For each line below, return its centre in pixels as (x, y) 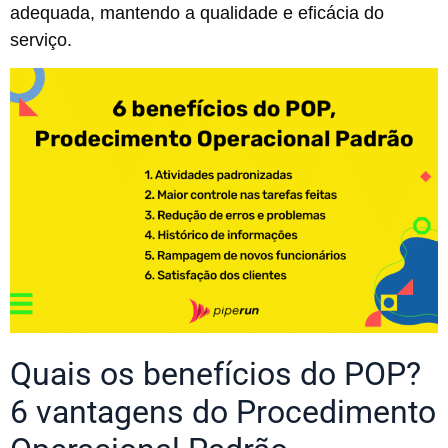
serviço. (41, 39)
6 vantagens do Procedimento (223, 411)
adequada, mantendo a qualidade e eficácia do (197, 12)
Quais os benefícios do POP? (215, 373)
